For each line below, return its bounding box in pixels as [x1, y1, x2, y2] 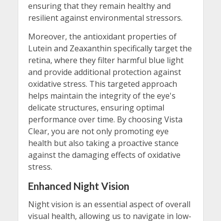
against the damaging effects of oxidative [28, 149, 181, 160]
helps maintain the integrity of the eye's [28, 90, 176, 101]
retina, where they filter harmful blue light [28, 54, 184, 66]
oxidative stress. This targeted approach [28, 78, 177, 89]
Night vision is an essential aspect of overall [28, 198, 190, 210]
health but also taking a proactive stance [28, 137, 179, 148]
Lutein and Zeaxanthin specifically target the [28, 42, 192, 54]
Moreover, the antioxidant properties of [28, 31, 177, 42]
